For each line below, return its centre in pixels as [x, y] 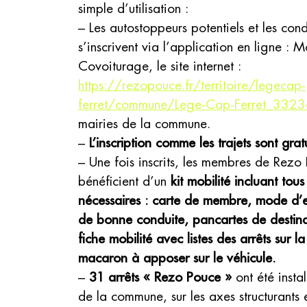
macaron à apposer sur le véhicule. [177, 258]
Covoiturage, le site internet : [160, 66]
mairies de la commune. [144, 124]
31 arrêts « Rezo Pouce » [160, 277]
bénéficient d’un [124, 181]
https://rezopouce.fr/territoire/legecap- [192, 85]
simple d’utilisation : [133, 9]
